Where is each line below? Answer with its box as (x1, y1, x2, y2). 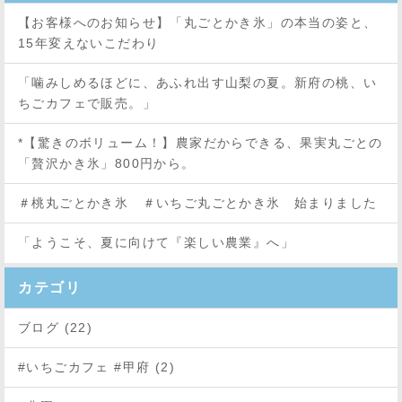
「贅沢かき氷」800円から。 (18, 156, 196, 171)
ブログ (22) (18, 320, 93, 336)
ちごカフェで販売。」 (18, 96, 156, 111)
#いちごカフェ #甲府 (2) (18, 360, 176, 375)
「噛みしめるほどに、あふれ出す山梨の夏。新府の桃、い (18, 75, 378, 91)
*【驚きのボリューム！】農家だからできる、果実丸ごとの (18, 135, 383, 151)
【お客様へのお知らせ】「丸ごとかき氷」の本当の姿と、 (18, 15, 378, 31)
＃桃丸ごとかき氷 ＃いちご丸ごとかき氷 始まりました (18, 196, 378, 211)
